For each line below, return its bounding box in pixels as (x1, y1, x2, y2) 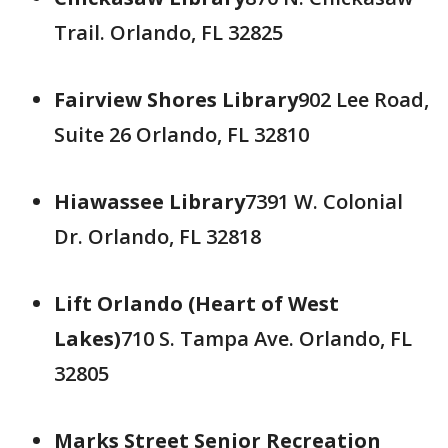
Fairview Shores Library (54, 86, 298, 113)
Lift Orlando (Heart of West (54, 290, 339, 317)
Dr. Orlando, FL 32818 (54, 223, 261, 250)
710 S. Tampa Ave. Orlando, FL (121, 325, 412, 352)
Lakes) (54, 325, 121, 352)
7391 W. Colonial (245, 188, 403, 215)
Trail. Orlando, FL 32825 (54, 19, 283, 46)
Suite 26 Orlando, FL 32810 (54, 121, 309, 148)
